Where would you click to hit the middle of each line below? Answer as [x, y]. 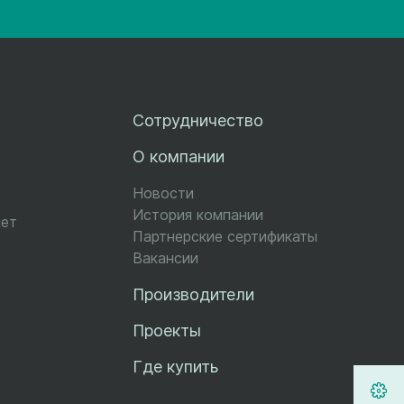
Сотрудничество [197, 120]
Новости [163, 193]
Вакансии [165, 258]
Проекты [166, 331]
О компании [178, 156]
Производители [193, 294]
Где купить [175, 367]
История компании [197, 215]
